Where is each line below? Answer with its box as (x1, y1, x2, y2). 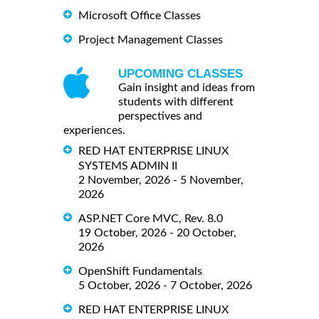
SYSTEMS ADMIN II (78, 159, 177, 172)
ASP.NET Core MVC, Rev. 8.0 (78, 212, 223, 224)
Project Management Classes (78, 33, 223, 46)
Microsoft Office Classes (78, 9, 201, 21)
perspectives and (118, 110, 202, 122)
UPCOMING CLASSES (118, 66, 243, 80)
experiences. (63, 124, 125, 136)
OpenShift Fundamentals (78, 265, 202, 277)
